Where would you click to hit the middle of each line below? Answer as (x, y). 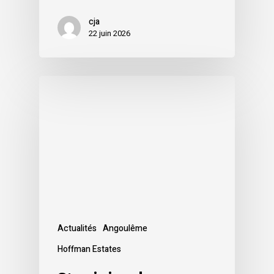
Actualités (77, 228)
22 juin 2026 (109, 33)
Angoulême (125, 228)
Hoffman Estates (89, 249)
